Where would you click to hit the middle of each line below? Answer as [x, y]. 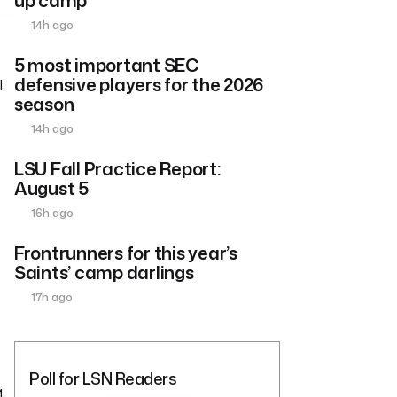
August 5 [51, 187]
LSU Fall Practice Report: [117, 168]
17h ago [51, 296]
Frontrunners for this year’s [126, 252]
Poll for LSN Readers [103, 378]
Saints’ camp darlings [104, 272]
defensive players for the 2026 [139, 84]
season [44, 103]
